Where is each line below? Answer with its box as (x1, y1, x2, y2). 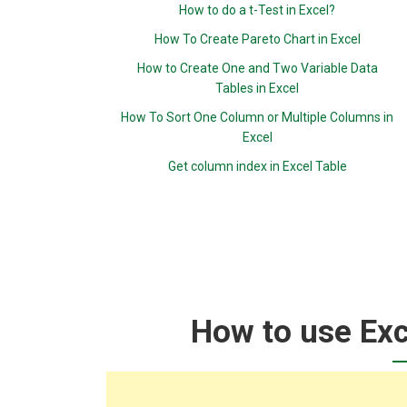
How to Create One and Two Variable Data (136, 61, 378, 75)
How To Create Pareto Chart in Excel (154, 32, 361, 46)
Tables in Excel (215, 81, 300, 95)
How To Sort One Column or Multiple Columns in (121, 110, 394, 124)
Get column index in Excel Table (167, 159, 347, 174)
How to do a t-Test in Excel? (179, 3, 336, 17)
